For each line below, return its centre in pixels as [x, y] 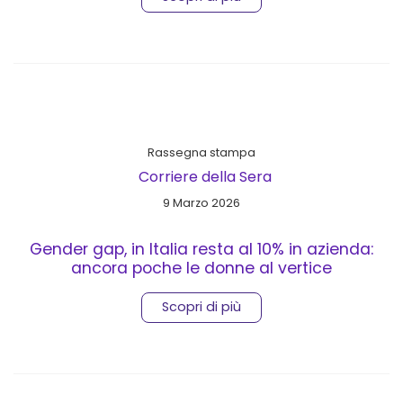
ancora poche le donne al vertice [201, 268]
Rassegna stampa [201, 152]
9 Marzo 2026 [201, 202]
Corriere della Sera [205, 176]
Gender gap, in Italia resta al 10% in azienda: [201, 249]
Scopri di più [201, 307]
